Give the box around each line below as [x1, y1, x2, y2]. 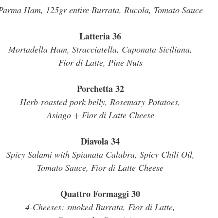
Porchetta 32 [76, 82, 124, 95]
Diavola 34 [81, 135, 120, 147]
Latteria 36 [79, 30, 121, 42]
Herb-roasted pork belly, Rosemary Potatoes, [20, 96, 181, 108]
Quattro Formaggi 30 [60, 187, 140, 200]
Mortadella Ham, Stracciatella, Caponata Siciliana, [8, 43, 192, 55]
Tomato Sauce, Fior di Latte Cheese [37, 162, 163, 173]
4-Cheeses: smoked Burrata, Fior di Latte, [25, 201, 175, 213]
